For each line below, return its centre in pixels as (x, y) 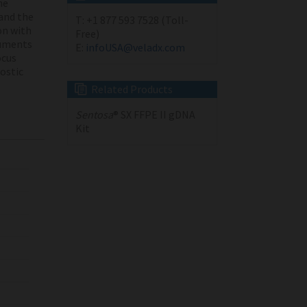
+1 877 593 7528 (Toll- (137, 20)
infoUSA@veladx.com (135, 48)
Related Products (132, 89)
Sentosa (94, 115)
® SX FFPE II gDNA (154, 115)
